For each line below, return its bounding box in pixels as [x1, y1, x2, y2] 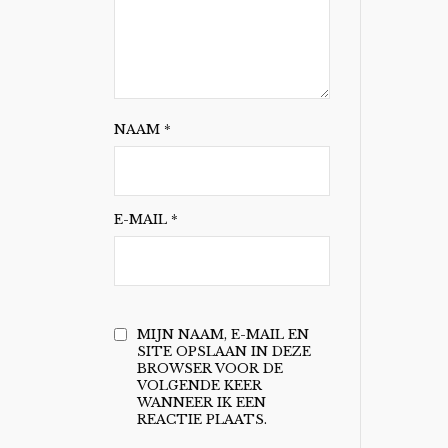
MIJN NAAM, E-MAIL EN [136, 326, 309, 343]
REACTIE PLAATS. [136, 411, 267, 428]
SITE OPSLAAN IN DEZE [136, 343, 311, 360]
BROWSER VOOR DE [136, 360, 283, 377]
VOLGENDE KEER [136, 377, 262, 394]
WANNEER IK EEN [136, 394, 266, 411]
